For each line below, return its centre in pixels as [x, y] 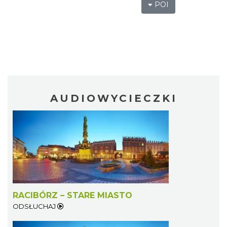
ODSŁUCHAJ [35, 206]
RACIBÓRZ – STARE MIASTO [72, 195]
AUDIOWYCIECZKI [113, 98]
